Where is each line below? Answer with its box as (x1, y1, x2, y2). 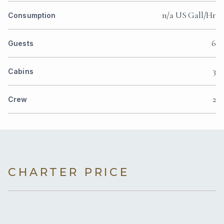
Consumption (8, 10, 56, 19)
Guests (8, 38, 33, 47)
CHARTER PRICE (8, 165, 129, 179)
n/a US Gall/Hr (161, 9, 216, 20)
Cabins (8, 66, 33, 75)
